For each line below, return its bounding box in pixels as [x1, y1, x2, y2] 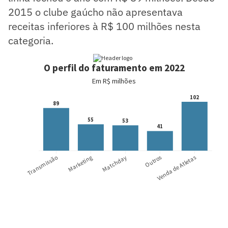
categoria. [8, 33, 53, 47]
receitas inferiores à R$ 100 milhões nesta [8, 19, 201, 33]
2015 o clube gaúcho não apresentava [8, 5, 183, 19]
